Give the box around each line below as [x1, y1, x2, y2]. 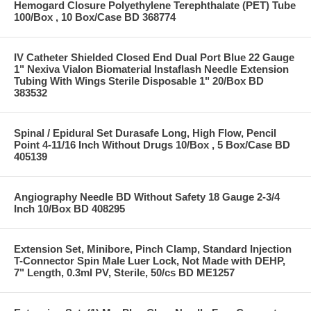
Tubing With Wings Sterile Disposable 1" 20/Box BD [14, 74, 264, 87]
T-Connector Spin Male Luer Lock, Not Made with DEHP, [14, 254, 285, 267]
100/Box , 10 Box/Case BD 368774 [14, 10, 176, 23]
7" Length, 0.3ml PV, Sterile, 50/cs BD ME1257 [14, 266, 235, 278]
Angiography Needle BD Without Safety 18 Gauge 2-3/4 [14, 190, 280, 203]
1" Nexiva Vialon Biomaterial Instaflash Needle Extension [14, 62, 289, 75]
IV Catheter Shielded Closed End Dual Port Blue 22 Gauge [14, 51, 294, 63]
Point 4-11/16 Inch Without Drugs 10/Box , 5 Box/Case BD [14, 138, 290, 151]
